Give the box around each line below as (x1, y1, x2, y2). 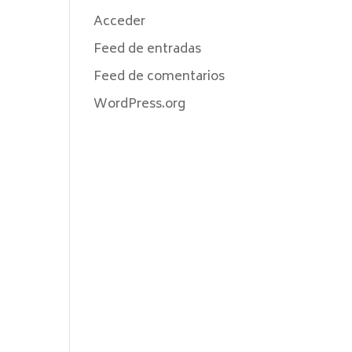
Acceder (93, 11, 146, 33)
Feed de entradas (93, 38, 202, 60)
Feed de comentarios (93, 66, 225, 88)
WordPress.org (93, 93, 186, 115)
